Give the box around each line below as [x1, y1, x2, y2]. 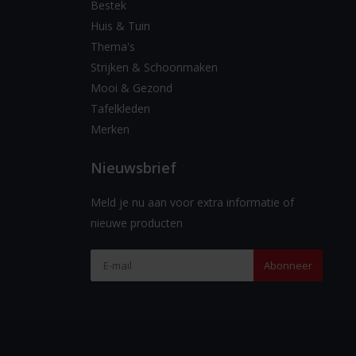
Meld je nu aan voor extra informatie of [90, 195, 294, 210]
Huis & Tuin [90, 18, 150, 33]
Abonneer [264, 258, 312, 273]
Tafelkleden [90, 101, 150, 116]
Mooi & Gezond [90, 80, 172, 95]
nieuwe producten [90, 215, 183, 230]
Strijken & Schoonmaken [90, 60, 218, 75]
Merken [90, 122, 130, 137]
